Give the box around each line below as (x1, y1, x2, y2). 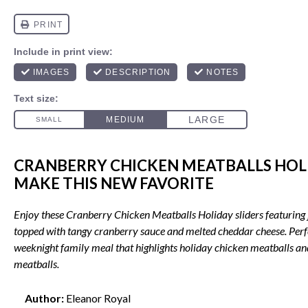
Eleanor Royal (66, 291, 131, 305)
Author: (25, 291, 64, 305)
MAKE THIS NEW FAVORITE (14, 174, 214, 192)
